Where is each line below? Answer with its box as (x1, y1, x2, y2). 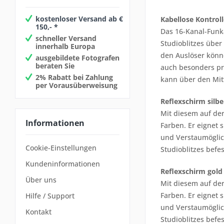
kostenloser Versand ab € (35, 13, 123, 23)
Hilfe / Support (25, 191, 74, 201)
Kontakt (25, 207, 51, 217)
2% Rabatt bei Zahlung (35, 72, 113, 82)
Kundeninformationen (25, 159, 100, 169)
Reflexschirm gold (160, 166, 222, 176)
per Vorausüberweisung (35, 80, 117, 90)
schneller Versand (35, 33, 96, 43)
